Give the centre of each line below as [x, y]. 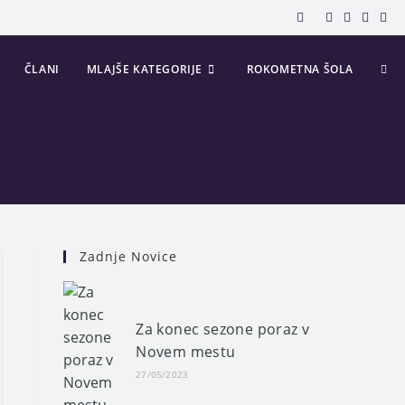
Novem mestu [186, 352]
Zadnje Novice [128, 256]
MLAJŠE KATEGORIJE [144, 69]
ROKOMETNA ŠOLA [300, 69]
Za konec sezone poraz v [223, 329]
